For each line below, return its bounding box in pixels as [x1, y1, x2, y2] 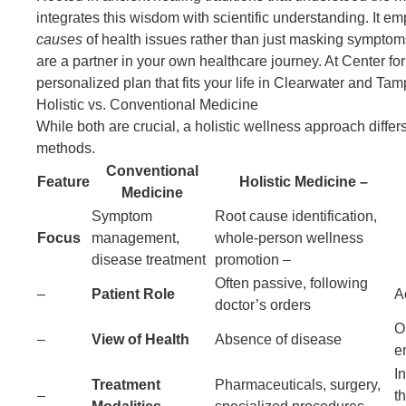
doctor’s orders [214, 296, 311, 313]
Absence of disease [214, 331, 342, 347]
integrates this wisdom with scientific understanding [35, 9, 365, 25]
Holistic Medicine [238, 173, 368, 189]
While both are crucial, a [35, 118, 195, 134]
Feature [36, 173, 90, 189]
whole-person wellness [214, 229, 363, 246]
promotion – [214, 251, 291, 267]
